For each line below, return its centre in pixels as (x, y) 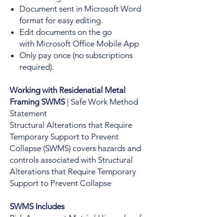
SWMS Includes (37, 206)
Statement (28, 113)
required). (37, 67)
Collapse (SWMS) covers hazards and (75, 148)
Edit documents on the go (66, 32)
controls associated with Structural (71, 160)
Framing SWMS (37, 101)
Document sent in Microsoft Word (80, 8)
